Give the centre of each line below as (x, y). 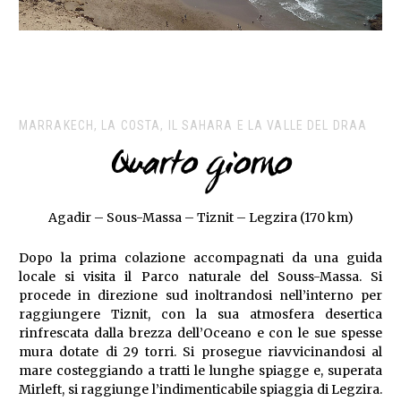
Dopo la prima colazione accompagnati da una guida (200, 258)
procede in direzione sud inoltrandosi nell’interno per (200, 296)
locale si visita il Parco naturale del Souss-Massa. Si (200, 277)
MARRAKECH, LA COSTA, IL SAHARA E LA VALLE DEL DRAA (193, 126)
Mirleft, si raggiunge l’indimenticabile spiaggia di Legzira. (200, 390)
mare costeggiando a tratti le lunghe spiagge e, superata (200, 371)
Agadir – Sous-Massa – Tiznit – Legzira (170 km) (200, 218)
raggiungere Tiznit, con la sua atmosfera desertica (200, 315)
